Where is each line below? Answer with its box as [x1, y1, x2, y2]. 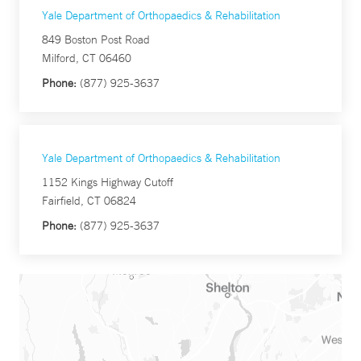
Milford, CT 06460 [42, 51, 131, 66]
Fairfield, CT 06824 [42, 193, 136, 209]
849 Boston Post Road [42, 32, 150, 48]
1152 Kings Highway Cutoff [42, 175, 173, 190]
